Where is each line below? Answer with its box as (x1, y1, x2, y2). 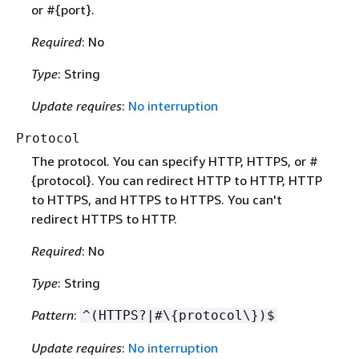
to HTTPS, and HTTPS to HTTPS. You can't (30, 191, 282, 208)
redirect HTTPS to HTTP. (30, 210, 177, 227)
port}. (60, 2, 95, 18)
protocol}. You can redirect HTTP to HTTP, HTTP (36, 171, 322, 188)
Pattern (30, 306, 74, 323)
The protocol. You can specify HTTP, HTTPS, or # (30, 152, 318, 169)
